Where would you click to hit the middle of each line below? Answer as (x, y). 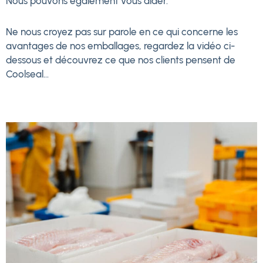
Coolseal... (27, 74)
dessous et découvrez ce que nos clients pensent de (121, 60)
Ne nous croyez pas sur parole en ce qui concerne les (122, 32)
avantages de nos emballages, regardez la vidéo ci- (120, 46)
